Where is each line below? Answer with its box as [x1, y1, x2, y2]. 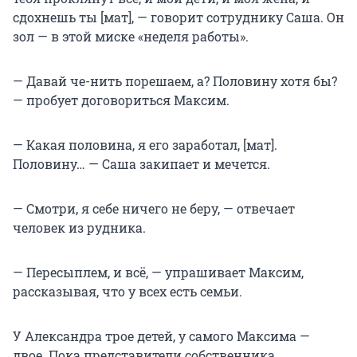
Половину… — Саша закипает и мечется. [13, 155, 270, 172]
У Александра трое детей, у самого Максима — [13, 327, 310, 344]
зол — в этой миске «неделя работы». [13, 27, 249, 45]
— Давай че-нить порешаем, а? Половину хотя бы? [13, 72, 337, 89]
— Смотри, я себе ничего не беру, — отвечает [13, 199, 295, 217]
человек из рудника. [13, 218, 146, 236]
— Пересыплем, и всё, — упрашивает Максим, [13, 263, 304, 280]
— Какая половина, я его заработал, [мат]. [13, 135, 277, 153]
